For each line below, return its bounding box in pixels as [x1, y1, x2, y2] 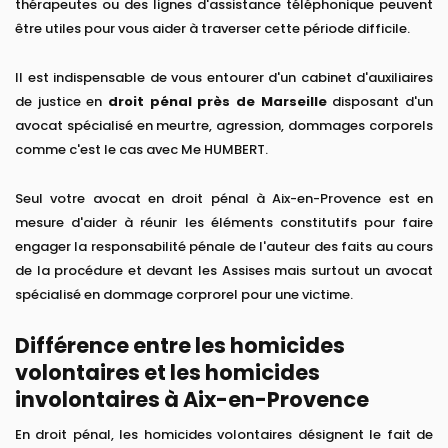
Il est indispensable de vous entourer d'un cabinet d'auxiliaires [15, 68, 433, 88]
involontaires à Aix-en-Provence [15, 385, 369, 415]
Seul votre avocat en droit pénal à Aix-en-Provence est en [15, 189, 433, 209]
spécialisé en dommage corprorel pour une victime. [15, 285, 353, 305]
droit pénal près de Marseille [108, 92, 327, 112]
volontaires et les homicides [15, 358, 320, 388]
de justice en [15, 92, 108, 112]
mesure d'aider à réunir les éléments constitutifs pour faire [15, 213, 433, 233]
